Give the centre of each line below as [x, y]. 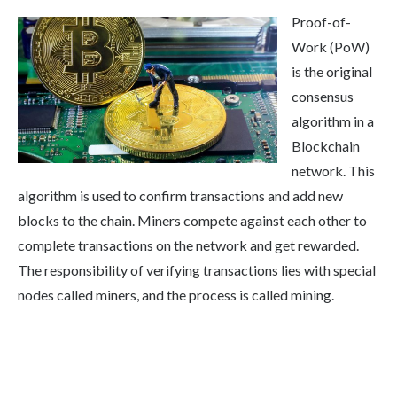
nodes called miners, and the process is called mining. [176, 295]
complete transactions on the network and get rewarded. [188, 245]
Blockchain [326, 146]
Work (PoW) [331, 47]
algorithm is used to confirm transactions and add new [180, 196]
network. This [333, 171]
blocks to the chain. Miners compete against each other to [192, 221]
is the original [332, 72]
